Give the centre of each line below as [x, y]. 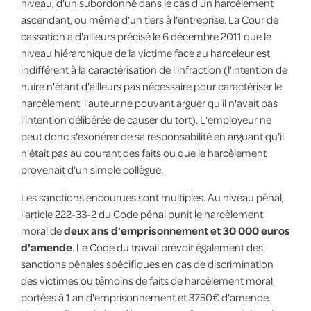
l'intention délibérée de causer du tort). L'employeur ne [146, 119]
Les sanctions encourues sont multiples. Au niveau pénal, [152, 197]
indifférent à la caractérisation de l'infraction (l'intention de [154, 69]
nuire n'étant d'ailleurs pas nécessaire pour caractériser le [151, 86]
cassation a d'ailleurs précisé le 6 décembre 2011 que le [146, 36]
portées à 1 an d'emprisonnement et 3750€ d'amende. [145, 297]
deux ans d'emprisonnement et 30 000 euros [177, 230]
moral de [42, 230]
